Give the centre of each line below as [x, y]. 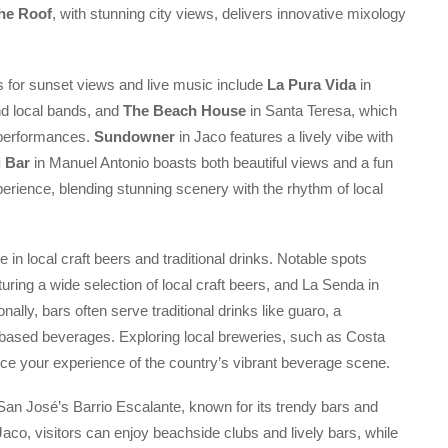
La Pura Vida [311, 84]
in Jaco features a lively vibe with [284, 136]
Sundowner [134, 136]
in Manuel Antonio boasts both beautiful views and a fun [211, 162]
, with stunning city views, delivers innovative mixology [229, 14]
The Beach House [184, 110]
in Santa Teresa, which [321, 110]
